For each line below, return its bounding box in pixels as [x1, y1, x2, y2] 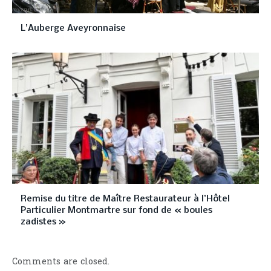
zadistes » [21, 217, 66, 227]
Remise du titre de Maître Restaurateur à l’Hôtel [21, 194, 230, 204]
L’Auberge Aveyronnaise [21, 23, 126, 33]
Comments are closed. [12, 255, 109, 269]
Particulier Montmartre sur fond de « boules [21, 205, 212, 215]
